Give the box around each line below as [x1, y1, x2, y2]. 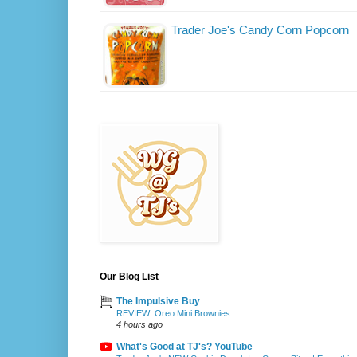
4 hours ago [116, 320, 163, 330]
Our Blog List [100, 271, 159, 283]
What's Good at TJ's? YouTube [116, 341, 253, 353]
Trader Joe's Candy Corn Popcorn [171, 23, 349, 37]
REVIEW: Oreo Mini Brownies [116, 308, 230, 319]
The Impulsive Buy [116, 296, 200, 308]
